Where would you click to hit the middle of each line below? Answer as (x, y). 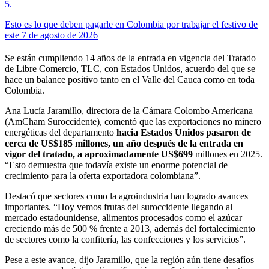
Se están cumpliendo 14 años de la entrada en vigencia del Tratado (130, 58)
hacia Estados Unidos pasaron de (184, 132)
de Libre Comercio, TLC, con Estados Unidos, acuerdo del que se (130, 68)
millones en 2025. (228, 154)
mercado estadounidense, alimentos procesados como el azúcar (123, 217)
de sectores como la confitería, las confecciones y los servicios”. (125, 239)
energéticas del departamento (61, 132)
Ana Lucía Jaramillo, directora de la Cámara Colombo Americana (129, 110)
